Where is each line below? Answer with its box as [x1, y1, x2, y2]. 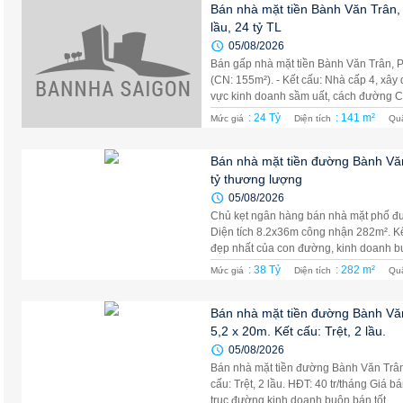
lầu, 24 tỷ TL [210, 20, 282, 34]
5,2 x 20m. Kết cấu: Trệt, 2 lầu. [210, 324, 386, 338]
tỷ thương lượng [210, 172, 302, 186]
